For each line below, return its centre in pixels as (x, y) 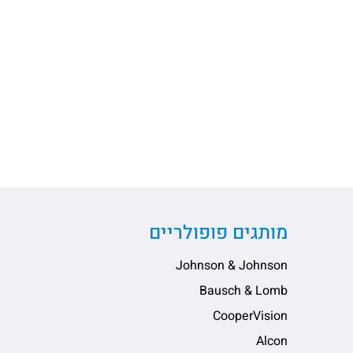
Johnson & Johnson (231, 266)
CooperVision (250, 316)
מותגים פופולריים (218, 233)
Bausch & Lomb (243, 291)
